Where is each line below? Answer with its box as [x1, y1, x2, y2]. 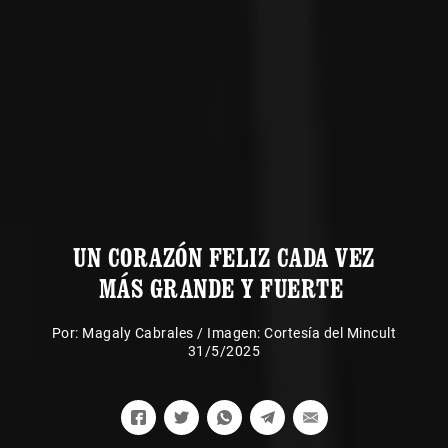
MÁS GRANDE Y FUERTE [98, 273, 350, 304]
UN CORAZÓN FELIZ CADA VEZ [73, 242, 375, 273]
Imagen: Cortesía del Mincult [207, 325, 397, 341]
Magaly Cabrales [82, 325, 194, 341]
